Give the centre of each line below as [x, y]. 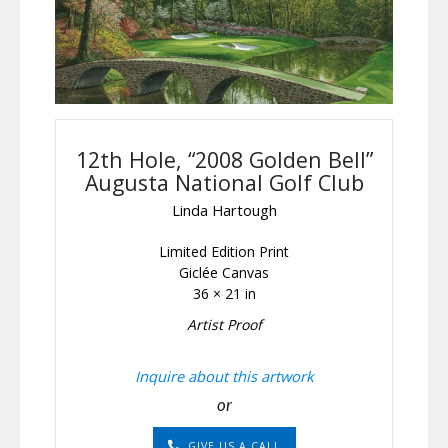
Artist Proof [224, 325]
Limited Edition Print [224, 252]
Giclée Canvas [224, 273]
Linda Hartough [224, 210]
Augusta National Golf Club [224, 182]
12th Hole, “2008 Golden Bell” [224, 159]
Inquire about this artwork [224, 376]
